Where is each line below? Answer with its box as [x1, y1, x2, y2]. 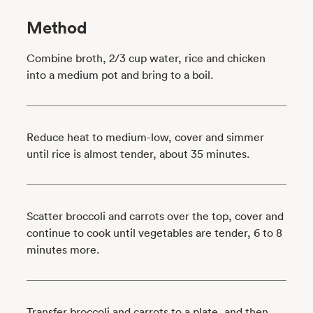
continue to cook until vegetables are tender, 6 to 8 [27, 225, 283, 240]
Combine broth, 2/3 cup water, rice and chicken [27, 50, 266, 65]
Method [27, 15, 88, 38]
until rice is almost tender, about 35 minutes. [27, 146, 253, 161]
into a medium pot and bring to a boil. [27, 67, 217, 82]
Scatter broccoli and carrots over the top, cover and [27, 208, 284, 223]
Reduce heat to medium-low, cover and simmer [27, 129, 265, 144]
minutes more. [27, 242, 103, 256]
